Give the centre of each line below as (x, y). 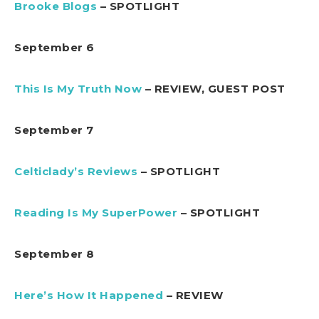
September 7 (54, 130)
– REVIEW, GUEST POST (214, 89)
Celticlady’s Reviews (76, 172)
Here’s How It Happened (89, 296)
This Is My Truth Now (78, 89)
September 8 (54, 254)
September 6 (54, 48)
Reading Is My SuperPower (96, 213)
